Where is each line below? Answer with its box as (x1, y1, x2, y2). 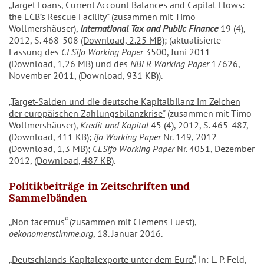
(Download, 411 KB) (9, 131, 89, 143)
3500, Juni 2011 (143, 46, 210, 58)
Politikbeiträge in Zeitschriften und (9, 179, 190, 193)
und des (93, 58, 130, 70)
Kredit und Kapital (80, 119, 148, 131)
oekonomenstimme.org (9, 227, 93, 240)
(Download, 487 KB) (34, 154, 114, 167)
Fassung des (9, 46, 61, 58)
